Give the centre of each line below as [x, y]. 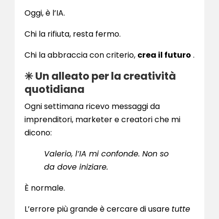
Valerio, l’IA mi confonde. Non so [106, 154]
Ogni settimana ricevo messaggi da [92, 107]
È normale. [45, 188]
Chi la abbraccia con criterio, [81, 55]
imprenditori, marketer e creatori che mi [102, 120]
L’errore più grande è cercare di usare [98, 209]
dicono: [38, 133]
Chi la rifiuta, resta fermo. [73, 34]
